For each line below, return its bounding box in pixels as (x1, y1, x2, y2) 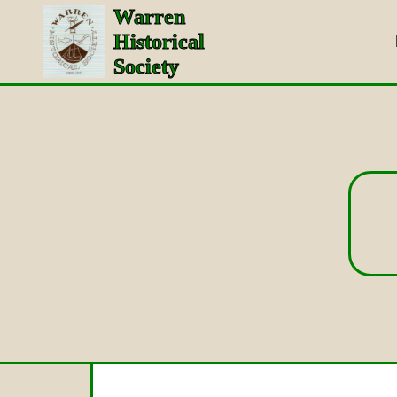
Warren (113, 5, 185, 28)
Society (113, 55, 179, 78)
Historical (113, 30, 205, 53)
